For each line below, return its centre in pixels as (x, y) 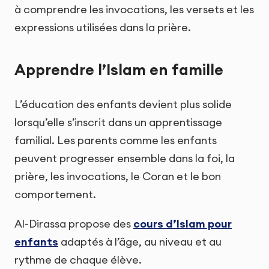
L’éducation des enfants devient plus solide (123, 104)
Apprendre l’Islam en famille (119, 69)
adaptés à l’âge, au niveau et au (140, 242)
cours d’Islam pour (183, 224)
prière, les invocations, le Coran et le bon (118, 177)
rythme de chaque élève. (78, 260)
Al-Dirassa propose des (74, 224)
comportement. (55, 195)
